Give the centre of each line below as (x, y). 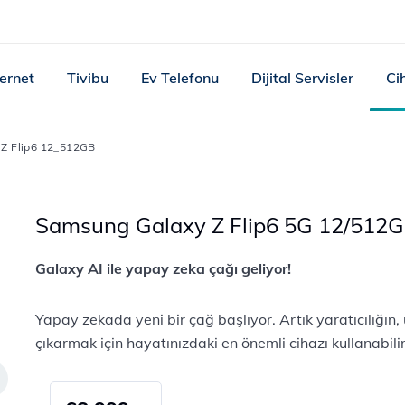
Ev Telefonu (180, 78)
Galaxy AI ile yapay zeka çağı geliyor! (163, 268)
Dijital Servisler (303, 78)
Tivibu (88, 78)
